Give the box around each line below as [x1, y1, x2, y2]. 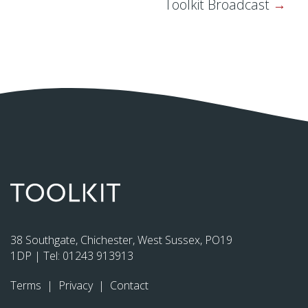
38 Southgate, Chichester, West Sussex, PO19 [10, 232, 232, 247]
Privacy [58, 277, 96, 293]
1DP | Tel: [10, 247, 63, 263]
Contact [110, 277, 148, 293]
